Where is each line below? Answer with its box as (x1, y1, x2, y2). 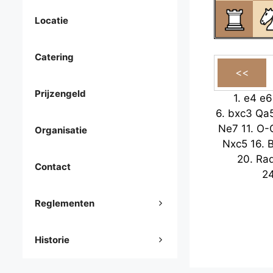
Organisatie (35, 124, 87, 136)
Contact (35, 161, 71, 173)
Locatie (35, 15, 68, 27)
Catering (35, 51, 74, 63)
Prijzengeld (35, 88, 86, 100)
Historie (35, 234, 69, 246)
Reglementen (35, 197, 94, 210)
